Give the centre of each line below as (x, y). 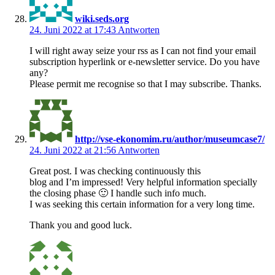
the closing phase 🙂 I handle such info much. (118, 193)
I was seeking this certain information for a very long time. (142, 204)
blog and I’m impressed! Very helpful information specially (143, 182)
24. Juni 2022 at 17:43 (74, 29)
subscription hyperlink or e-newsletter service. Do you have (145, 61)
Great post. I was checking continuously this (115, 171)
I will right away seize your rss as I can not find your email (143, 50)
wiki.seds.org (102, 18)
